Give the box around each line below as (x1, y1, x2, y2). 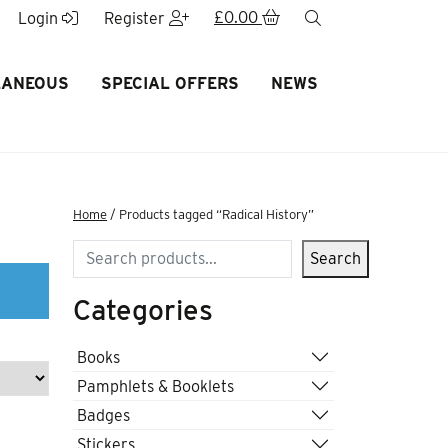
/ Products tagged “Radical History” (107, 207, 314, 222)
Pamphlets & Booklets (77, 376, 234, 396)
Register (103, 9, 169, 28)
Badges (77, 405, 130, 425)
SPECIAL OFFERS (100, 74, 239, 93)
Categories (73, 293, 213, 327)
